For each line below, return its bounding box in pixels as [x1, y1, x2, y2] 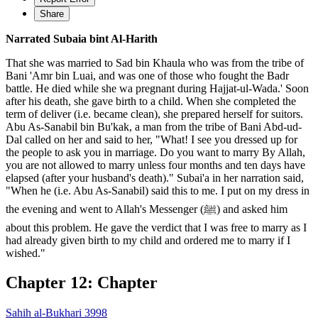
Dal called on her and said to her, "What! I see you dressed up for [6, 133, 297, 146]
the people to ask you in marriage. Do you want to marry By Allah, [6, 146, 305, 158]
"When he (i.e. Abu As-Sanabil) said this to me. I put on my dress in [6, 184, 309, 197]
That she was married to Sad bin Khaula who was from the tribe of [6, 56, 304, 69]
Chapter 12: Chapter [6, 273, 158, 292]
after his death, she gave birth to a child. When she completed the [6, 94, 296, 107]
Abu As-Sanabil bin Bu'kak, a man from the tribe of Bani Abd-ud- [6, 120, 302, 133]
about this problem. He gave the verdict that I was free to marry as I [6, 221, 307, 234]
